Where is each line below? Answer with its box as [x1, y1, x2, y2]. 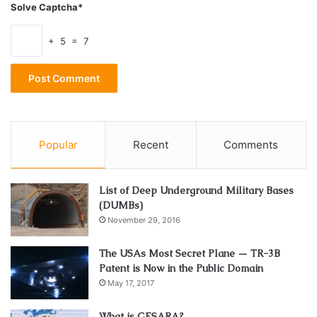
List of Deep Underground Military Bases [99, 184, 294, 197]
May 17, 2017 [108, 278, 154, 289]
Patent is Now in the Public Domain [99, 262, 263, 275]
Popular [38, 138, 78, 152]
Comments [224, 138, 279, 152]
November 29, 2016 [108, 215, 180, 226]
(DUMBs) [99, 199, 143, 212]
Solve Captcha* [11, 1, 83, 13]
